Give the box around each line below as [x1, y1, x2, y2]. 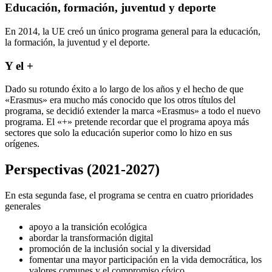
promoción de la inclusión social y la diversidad [29, 243, 211, 254]
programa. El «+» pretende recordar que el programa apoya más [5, 117, 249, 127]
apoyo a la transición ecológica [29, 222, 147, 233]
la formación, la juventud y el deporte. [5, 36, 150, 47]
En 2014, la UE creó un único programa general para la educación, [5, 25, 260, 36]
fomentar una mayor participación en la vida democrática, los [29, 254, 262, 265]
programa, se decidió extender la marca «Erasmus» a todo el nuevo [5, 106, 260, 117]
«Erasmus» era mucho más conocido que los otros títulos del [5, 95, 236, 106]
